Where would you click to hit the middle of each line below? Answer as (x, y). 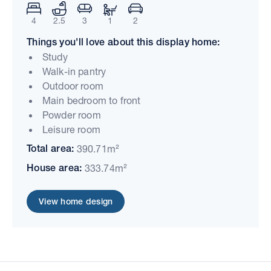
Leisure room (71, 129)
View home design (76, 201)
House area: (56, 168)
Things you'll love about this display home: (123, 42)
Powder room (72, 114)
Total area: (52, 148)
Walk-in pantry (74, 71)
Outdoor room (73, 85)
